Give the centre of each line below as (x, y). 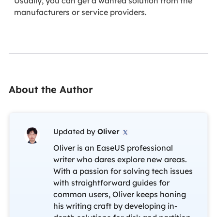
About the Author (51, 90)
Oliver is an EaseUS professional (113, 148)
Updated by (75, 132)
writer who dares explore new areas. (120, 160)
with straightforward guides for (111, 183)
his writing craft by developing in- (115, 206)
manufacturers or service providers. (82, 12)
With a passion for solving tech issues (123, 171)
